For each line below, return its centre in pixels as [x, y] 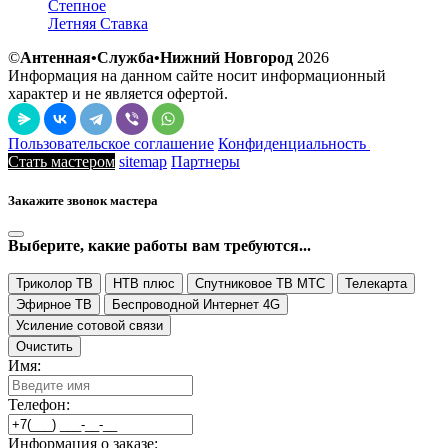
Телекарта [376, 284]
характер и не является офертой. [118, 93]
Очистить [44, 347]
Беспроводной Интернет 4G [196, 305]
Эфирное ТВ [54, 305]
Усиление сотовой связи [89, 326]
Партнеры [205, 161]
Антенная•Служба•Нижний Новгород [156, 57]
